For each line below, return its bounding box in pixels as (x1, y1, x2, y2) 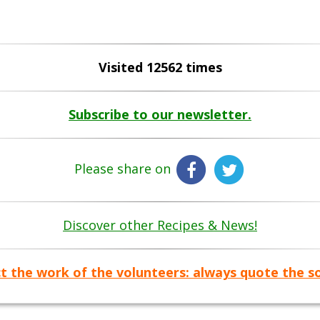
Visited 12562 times (98, 59, 222, 76)
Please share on (74, 160, 174, 178)
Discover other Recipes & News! (63, 216, 257, 234)
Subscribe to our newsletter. (69, 106, 251, 124)
